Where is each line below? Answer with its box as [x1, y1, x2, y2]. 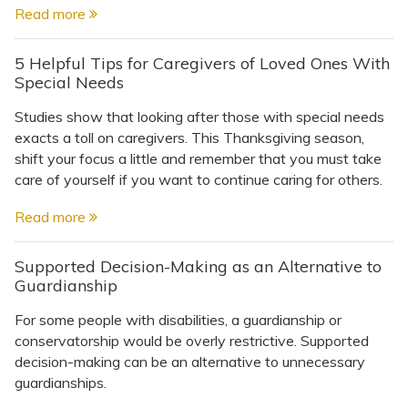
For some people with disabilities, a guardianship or [15, 310, 342, 329]
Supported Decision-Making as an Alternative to [15, 255, 382, 277]
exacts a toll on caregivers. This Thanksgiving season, [15, 127, 364, 147]
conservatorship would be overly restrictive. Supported [15, 331, 369, 350]
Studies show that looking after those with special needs [15, 107, 384, 126]
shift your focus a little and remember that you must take [15, 148, 382, 168]
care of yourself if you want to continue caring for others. [15, 169, 382, 189]
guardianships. [15, 372, 107, 392]
